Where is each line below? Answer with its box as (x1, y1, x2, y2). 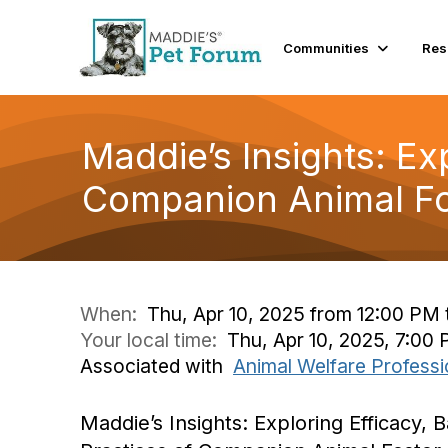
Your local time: (80, 328, 227, 352)
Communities (283, 39, 370, 56)
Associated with (80, 354, 233, 378)
